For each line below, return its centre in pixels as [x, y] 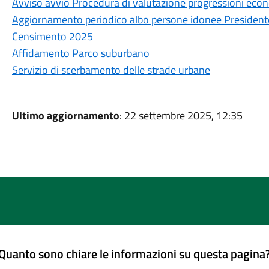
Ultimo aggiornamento [65, 116]
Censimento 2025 [52, 36]
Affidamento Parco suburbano [80, 53]
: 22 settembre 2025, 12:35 [181, 116]
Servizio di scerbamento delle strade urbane [111, 70]
